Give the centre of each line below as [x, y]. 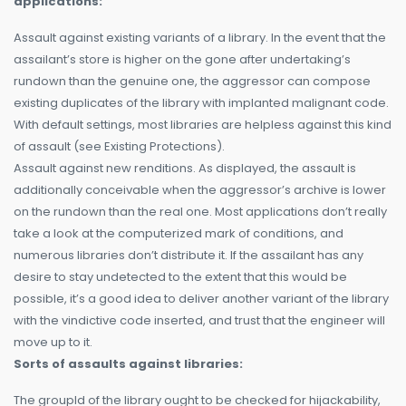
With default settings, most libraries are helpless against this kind [203, 125]
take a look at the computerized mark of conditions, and [179, 234]
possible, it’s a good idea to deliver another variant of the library [201, 299]
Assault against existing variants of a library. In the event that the [200, 38]
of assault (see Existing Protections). [119, 147]
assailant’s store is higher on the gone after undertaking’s [182, 60]
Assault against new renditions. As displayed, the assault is [185, 169]
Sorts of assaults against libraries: [128, 364]
